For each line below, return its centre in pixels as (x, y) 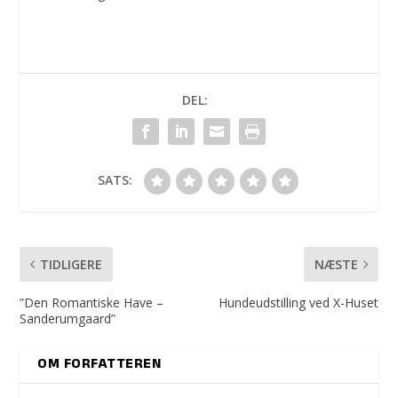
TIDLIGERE (72, 265)
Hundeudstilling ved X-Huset (298, 303)
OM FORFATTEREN (99, 366)
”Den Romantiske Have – (92, 303)
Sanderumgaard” (68, 319)
